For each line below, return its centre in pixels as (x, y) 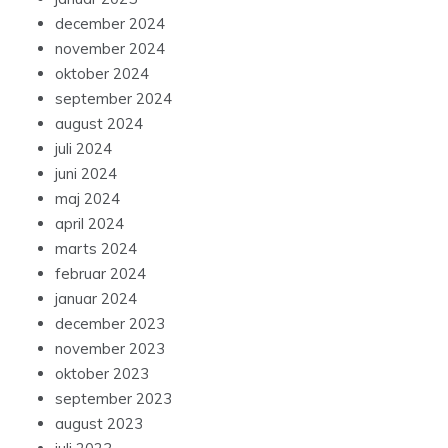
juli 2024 (83, 148)
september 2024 (113, 98)
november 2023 (110, 348)
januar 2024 (96, 298)
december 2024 (110, 23)
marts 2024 (96, 248)
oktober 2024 (102, 73)
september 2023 (113, 398)
